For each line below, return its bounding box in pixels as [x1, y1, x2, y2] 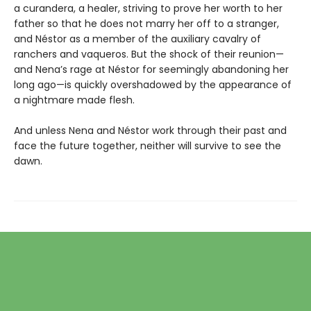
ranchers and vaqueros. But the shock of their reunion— [14, 47, 284, 61]
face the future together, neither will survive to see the [14, 138, 281, 153]
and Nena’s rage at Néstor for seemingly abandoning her [14, 62, 289, 76]
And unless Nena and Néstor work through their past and [14, 123, 287, 137]
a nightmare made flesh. [14, 92, 135, 107]
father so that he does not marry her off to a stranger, [14, 16, 279, 31]
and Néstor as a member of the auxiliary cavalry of [14, 31, 261, 46]
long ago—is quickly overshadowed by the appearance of [14, 77, 292, 92]
